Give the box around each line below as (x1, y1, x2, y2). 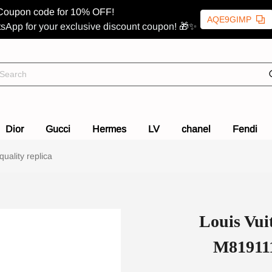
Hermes (92, 124, 126, 134)
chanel (182, 124, 211, 134)
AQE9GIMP (207, 15, 251, 24)
